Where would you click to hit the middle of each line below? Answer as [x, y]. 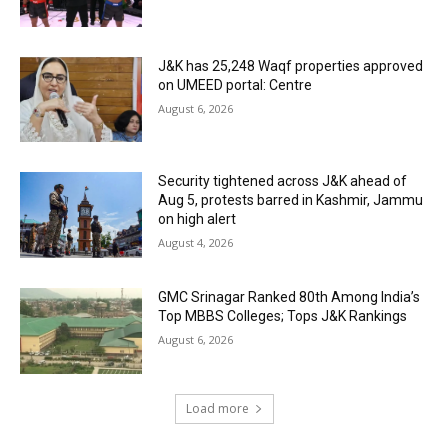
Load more [217, 408]
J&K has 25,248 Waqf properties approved [291, 65]
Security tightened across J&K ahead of [283, 181]
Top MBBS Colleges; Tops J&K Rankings [283, 316]
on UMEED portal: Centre [235, 84]
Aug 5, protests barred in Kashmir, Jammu [291, 200]
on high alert [197, 219]
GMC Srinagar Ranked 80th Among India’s [289, 297]
